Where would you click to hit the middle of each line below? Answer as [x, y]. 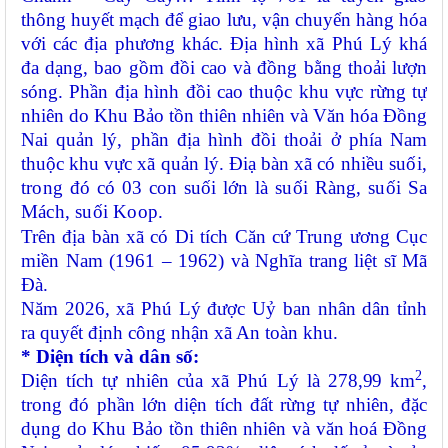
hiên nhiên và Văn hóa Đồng [315, 116]
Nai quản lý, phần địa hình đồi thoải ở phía [205, 140]
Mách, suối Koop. [92, 212]
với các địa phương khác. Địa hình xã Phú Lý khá [224, 44]
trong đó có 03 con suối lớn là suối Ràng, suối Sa [224, 188]
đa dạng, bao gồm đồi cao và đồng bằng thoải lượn [224, 68]
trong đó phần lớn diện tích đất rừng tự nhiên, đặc [224, 405]
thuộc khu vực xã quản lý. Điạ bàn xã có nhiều [202, 164]
